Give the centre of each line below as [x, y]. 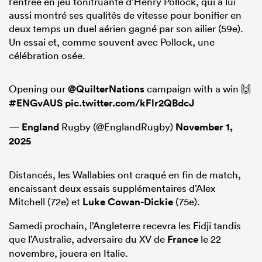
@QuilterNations [106, 89]
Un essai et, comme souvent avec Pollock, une [112, 42]
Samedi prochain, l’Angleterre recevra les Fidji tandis [125, 225]
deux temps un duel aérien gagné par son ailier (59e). [126, 28]
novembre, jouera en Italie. [68, 253]
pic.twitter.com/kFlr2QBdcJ [130, 103]
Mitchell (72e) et [46, 201]
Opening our [38, 88]
